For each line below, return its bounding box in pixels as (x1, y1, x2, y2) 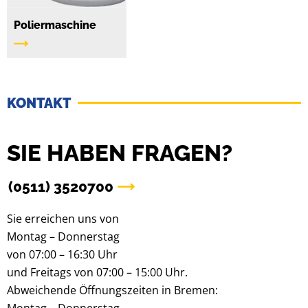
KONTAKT (7, 94, 71, 111)
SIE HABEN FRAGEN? (7, 139, 232, 166)
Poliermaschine (14, 18, 96, 32)
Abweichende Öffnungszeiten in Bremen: (7, 282, 218, 298)
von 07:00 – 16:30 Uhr (7, 246, 118, 262)
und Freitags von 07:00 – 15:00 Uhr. (7, 264, 188, 280)
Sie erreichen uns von (7, 210, 119, 226)
